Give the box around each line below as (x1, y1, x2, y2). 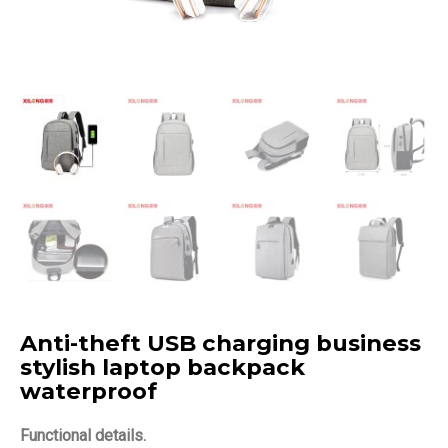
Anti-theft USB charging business (20, 329, 421, 357)
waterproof (20, 377, 157, 405)
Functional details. (20, 426, 146, 445)
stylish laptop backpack (20, 353, 305, 381)
